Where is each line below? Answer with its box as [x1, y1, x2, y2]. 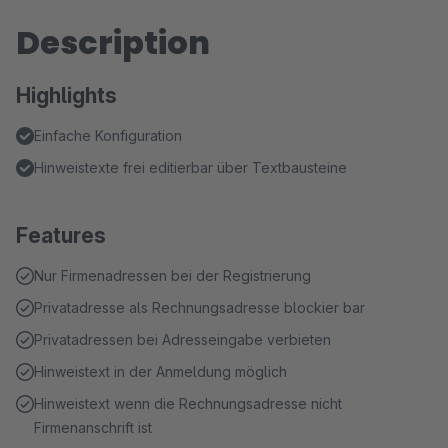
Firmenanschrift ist [34, 419, 152, 436]
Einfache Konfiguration [34, 127, 182, 144]
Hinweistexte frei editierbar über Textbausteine [34, 159, 347, 176]
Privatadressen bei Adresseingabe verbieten [34, 331, 331, 348]
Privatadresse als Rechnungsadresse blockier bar [34, 299, 365, 316]
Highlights [16, 83, 117, 108]
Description [16, 20, 210, 65]
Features [16, 223, 106, 248]
